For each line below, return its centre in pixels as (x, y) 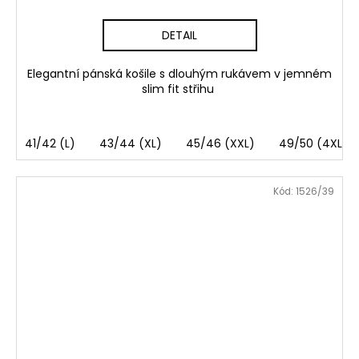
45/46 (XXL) (220, 143)
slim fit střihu (179, 89)
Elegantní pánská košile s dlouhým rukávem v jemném (179, 73)
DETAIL (179, 35)
